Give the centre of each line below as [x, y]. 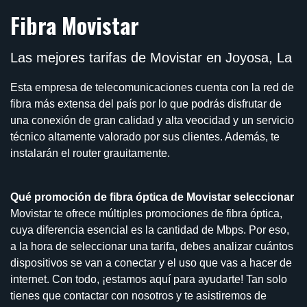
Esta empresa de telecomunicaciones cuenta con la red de [152, 88]
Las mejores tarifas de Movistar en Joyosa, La [151, 58]
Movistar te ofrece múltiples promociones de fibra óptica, [146, 214]
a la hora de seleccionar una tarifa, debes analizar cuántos [152, 247]
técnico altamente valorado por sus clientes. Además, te [145, 137]
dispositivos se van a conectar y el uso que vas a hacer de [151, 263]
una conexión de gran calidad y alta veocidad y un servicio [152, 121]
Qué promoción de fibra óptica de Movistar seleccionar [152, 197]
